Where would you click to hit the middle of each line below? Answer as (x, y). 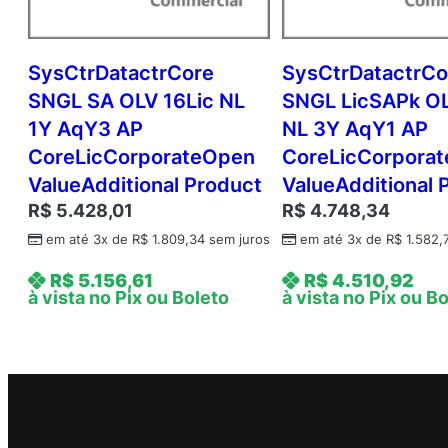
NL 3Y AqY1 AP (355, 129)
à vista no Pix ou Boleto (128, 298)
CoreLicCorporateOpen (141, 157)
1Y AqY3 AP (85, 129)
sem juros (237, 240)
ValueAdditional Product (145, 185)
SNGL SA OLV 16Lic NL (136, 101)
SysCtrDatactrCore (121, 73)
